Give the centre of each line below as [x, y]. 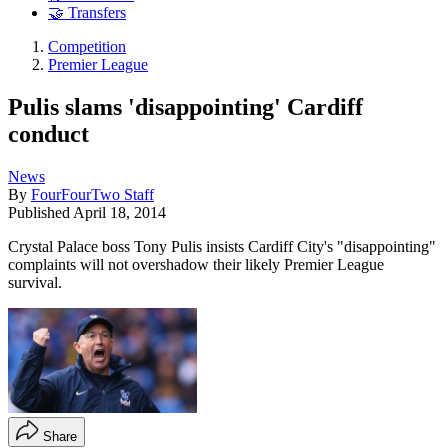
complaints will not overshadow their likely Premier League [196, 264]
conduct [48, 133]
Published [40, 212]
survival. [35, 282]
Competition [87, 47]
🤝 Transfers [87, 13]
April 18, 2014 [119, 212]
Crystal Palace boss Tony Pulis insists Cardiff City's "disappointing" [222, 246]
